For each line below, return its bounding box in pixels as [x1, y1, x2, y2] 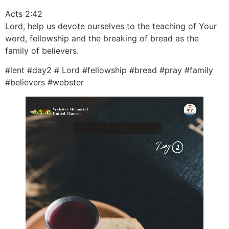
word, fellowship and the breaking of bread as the [5, 33, 199, 43]
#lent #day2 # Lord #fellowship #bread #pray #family [5, 65, 213, 76]
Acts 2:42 [5, 8, 42, 19]
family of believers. [5, 45, 79, 56]
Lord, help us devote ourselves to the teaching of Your [5, 20, 217, 31]
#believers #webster [5, 77, 84, 88]
